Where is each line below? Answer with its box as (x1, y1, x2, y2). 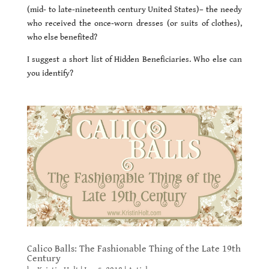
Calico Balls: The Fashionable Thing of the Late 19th (26, 243, 241, 255)
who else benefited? (26, 32, 97, 42)
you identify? (26, 68, 73, 78)
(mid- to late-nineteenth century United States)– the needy (26, 4, 243, 14)
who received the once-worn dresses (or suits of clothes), (26, 18, 243, 28)
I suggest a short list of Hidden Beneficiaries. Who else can (26, 54, 243, 64)
